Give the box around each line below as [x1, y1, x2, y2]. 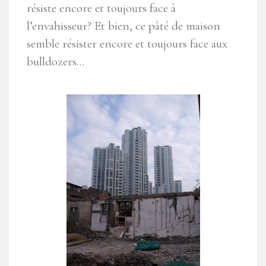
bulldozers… [27, 54, 84, 69]
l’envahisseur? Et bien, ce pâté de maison [27, 18, 220, 34]
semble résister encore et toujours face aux [27, 36, 227, 52]
